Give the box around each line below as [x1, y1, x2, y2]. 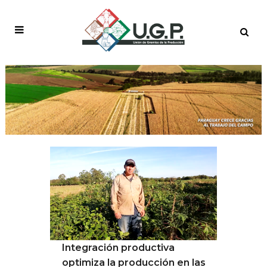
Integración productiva [62, 242, 175, 254]
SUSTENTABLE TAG [67, 164, 200, 179]
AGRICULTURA [84, 150, 183, 164]
